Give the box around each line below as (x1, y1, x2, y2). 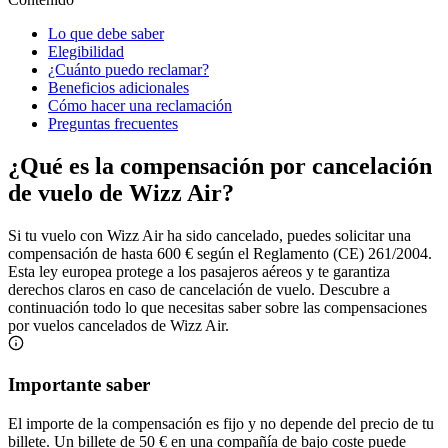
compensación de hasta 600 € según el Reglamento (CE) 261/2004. (8, 245, 432, 263)
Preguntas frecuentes (48, 115, 178, 133)
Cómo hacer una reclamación (48, 97, 232, 115)
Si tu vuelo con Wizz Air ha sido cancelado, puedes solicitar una (8, 227, 411, 245)
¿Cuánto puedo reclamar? (48, 61, 209, 79)
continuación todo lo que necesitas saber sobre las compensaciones (8, 299, 427, 317)
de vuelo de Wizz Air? (8, 180, 234, 207)
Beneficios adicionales (48, 79, 189, 97)
